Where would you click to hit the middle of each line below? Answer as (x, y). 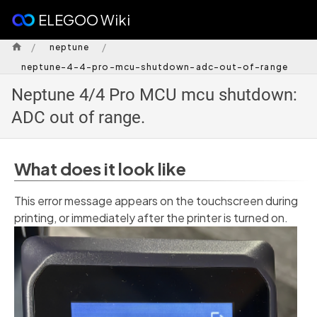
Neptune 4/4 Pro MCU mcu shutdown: (154, 95)
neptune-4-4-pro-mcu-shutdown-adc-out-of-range (154, 67)
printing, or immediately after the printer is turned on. (151, 218)
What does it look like (100, 168)
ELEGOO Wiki (84, 19)
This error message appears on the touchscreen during (156, 201)
